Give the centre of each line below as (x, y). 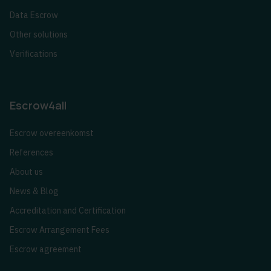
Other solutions (39, 35)
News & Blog (34, 191)
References (31, 153)
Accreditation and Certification (68, 211)
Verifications (34, 54)
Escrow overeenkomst (52, 133)
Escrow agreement (46, 250)
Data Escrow (34, 15)
